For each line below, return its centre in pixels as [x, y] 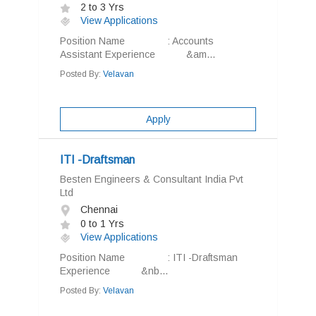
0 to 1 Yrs [101, 224]
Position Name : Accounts [137, 41]
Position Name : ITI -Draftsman [149, 257]
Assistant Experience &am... [138, 54]
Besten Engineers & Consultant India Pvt [152, 179]
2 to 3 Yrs [101, 7]
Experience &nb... [114, 271]
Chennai [98, 209]
